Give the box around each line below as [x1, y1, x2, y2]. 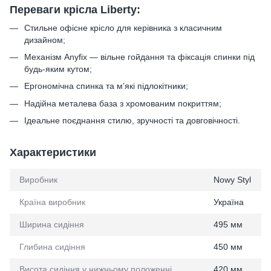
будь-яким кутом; [24, 64, 92, 74]
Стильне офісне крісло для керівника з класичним [24, 22, 222, 33]
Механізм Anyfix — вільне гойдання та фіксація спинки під [24, 51, 255, 62]
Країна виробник [19, 197, 85, 207]
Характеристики [10, 146, 96, 159]
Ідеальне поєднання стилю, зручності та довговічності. [24, 116, 240, 126]
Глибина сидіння [19, 242, 85, 252]
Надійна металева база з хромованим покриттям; [24, 98, 221, 108]
